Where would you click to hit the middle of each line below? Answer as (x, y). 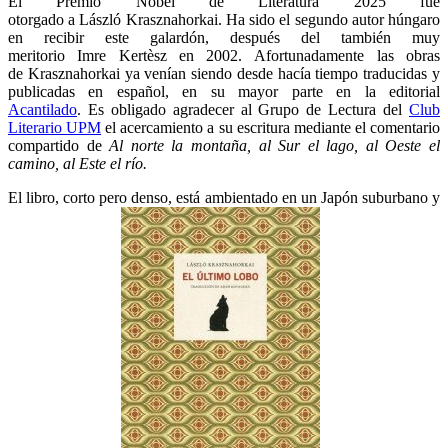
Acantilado (42, 109)
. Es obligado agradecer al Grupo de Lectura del (243, 109)
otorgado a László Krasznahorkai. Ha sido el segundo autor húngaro (224, 19)
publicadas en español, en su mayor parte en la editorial (224, 91)
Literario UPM (55, 127)
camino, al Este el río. (77, 163)
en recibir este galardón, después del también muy (224, 37)
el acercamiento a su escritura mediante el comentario (271, 127)
